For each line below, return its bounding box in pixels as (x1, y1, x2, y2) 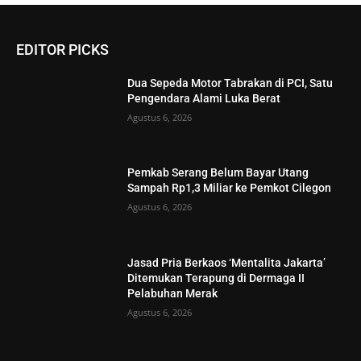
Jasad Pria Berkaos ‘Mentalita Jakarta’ (127, 256, 326, 270)
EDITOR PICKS (16, 40, 109, 58)
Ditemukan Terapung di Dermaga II (127, 272, 305, 285)
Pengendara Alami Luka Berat (127, 91, 281, 105)
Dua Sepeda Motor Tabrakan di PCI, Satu (127, 76, 334, 89)
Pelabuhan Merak (127, 287, 218, 301)
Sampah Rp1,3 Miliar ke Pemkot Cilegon (127, 181, 332, 195)
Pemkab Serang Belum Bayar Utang (127, 166, 309, 180)
